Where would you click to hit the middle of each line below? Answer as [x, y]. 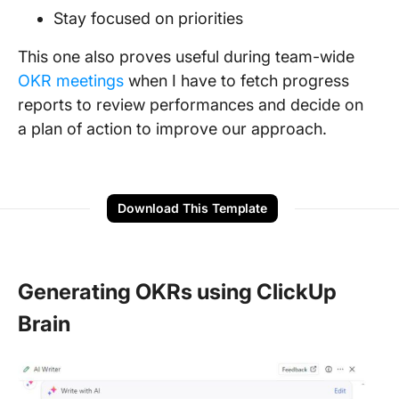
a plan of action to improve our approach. [175, 129]
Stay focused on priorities [151, 18]
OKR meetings [71, 81]
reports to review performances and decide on [191, 105]
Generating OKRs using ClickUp [177, 292]
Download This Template [192, 208]
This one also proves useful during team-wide [186, 57]
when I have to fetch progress [236, 81]
